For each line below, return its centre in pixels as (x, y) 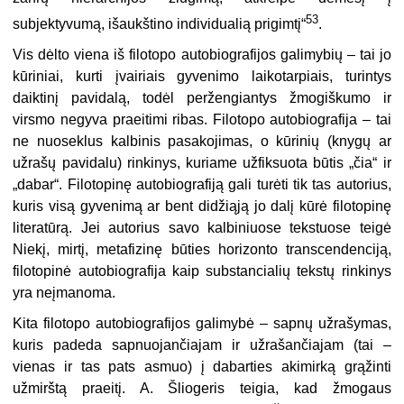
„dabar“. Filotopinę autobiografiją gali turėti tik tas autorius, (202, 184)
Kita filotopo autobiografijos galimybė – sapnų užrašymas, (202, 323)
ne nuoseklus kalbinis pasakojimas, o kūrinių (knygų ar (202, 141)
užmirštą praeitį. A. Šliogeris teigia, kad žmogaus (202, 388)
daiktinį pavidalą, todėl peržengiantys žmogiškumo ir (202, 97)
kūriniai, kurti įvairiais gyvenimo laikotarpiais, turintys (202, 76)
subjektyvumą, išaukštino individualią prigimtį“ (160, 23)
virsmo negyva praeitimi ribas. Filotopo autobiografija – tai (202, 119)
